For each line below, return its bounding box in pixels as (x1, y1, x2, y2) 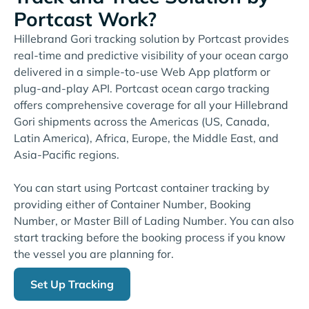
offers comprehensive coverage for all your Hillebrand (14, 97, 288, 112)
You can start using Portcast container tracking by (14, 180, 270, 195)
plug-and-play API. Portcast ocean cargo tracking (14, 81, 270, 95)
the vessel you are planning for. (14, 246, 174, 261)
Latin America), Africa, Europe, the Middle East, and (14, 130, 279, 145)
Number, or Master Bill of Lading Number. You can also (14, 213, 294, 228)
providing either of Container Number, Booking (14, 197, 251, 211)
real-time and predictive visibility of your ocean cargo (14, 48, 288, 62)
